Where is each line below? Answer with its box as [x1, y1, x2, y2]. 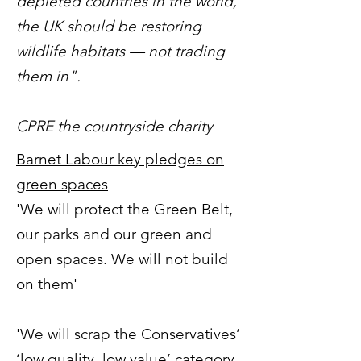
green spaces [16, 175, 108, 193]
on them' [16, 275, 81, 293]
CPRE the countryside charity [16, 117, 213, 135]
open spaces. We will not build [16, 250, 228, 268]
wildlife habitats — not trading [16, 42, 225, 60]
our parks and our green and [16, 225, 212, 243]
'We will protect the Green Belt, [16, 200, 233, 218]
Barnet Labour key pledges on [16, 150, 224, 168]
